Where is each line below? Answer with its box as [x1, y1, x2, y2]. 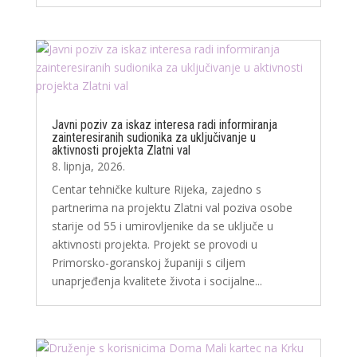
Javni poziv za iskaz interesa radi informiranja [51, 117, 277, 133]
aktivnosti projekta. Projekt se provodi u [51, 237, 257, 253]
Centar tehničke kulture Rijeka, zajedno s [51, 182, 261, 198]
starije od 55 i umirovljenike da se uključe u [51, 218, 273, 234]
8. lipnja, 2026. [51, 159, 125, 175]
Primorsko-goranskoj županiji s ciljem [51, 255, 245, 271]
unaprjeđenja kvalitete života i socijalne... [51, 273, 262, 289]
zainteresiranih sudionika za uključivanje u [51, 130, 256, 146]
